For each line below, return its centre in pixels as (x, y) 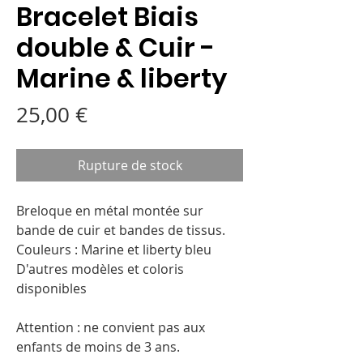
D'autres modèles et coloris (100, 269)
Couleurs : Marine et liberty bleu (114, 249)
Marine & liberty (122, 78)
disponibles (51, 288)
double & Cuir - (115, 47)
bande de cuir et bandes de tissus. (121, 230)
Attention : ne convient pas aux (111, 327)
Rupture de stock (130, 165)
